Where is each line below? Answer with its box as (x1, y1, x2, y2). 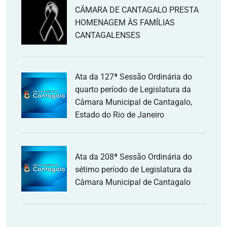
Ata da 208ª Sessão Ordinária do (75, 152, 192, 162)
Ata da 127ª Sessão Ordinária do (75, 72, 192, 82)
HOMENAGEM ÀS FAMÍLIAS (75, 17, 175, 27)
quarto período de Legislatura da (75, 85, 191, 94)
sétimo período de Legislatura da (75, 164, 192, 174)
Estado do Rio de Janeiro (75, 110, 164, 120)
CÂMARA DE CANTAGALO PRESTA (75, 5, 199, 15)
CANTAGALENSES (75, 30, 140, 40)
